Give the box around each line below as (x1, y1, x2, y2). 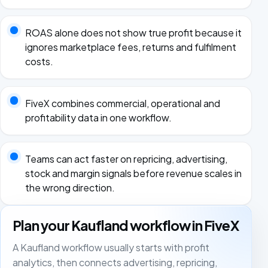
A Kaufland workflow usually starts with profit (13, 241, 209, 254)
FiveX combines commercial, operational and (25, 96, 220, 109)
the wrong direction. (25, 181, 115, 194)
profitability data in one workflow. (25, 111, 172, 124)
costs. (25, 55, 53, 68)
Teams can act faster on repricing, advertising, (25, 153, 227, 166)
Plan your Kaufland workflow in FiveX (13, 217, 239, 234)
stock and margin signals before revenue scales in (25, 167, 242, 180)
